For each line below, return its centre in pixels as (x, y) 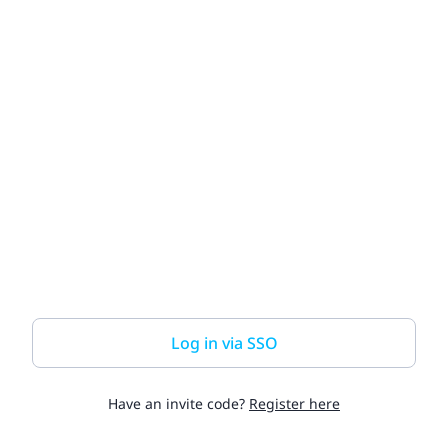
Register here (294, 403)
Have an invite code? (178, 403)
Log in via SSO (224, 343)
